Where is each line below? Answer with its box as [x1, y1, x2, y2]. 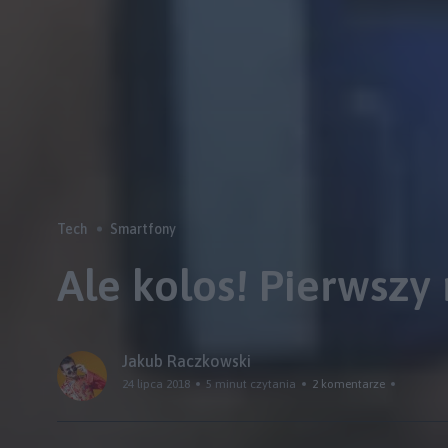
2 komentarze [312, 377, 385, 391]
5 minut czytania [206, 377, 296, 391]
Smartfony [110, 221, 176, 237]
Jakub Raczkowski [122, 352, 251, 370]
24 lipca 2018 [122, 377, 190, 391]
